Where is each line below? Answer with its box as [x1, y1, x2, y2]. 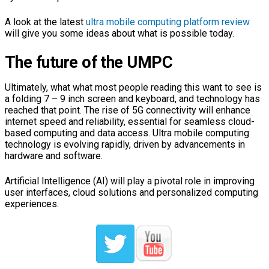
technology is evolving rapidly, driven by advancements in [5, 138, 245, 150]
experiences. [5, 198, 59, 210]
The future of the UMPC [5, 52, 173, 72]
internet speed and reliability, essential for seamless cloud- [5, 115, 255, 127]
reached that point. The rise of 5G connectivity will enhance [5, 104, 250, 116]
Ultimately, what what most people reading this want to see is [5, 81, 262, 93]
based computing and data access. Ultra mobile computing [5, 127, 249, 139]
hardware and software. [5, 150, 103, 162]
